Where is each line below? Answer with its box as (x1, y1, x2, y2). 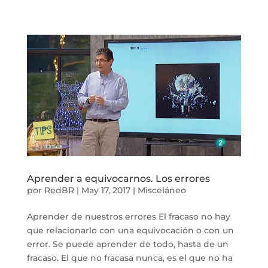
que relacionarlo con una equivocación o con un (26, 224, 234, 236)
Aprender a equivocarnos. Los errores (26, 172, 210, 184)
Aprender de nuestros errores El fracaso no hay (26, 211, 230, 222)
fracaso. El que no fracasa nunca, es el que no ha (26, 252, 233, 263)
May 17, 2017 (81, 184, 130, 196)
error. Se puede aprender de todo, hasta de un (26, 238, 229, 249)
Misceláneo (137, 184, 186, 196)
